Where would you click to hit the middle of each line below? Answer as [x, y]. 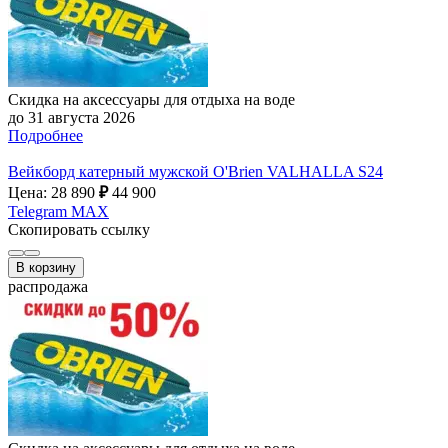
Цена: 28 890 [53, 192]
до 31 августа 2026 [71, 117]
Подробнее [45, 135]
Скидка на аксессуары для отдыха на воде [151, 99]
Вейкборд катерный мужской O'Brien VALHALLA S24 [195, 171]
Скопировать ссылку [79, 229]
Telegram [37, 211]
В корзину [46, 267]
